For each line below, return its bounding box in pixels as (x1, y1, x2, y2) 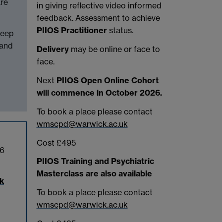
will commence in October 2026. (36, 87, 162, 98)
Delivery (36, 44, 71, 55)
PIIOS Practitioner (36, 25, 107, 36)
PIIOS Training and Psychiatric (36, 156, 154, 166)
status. (107, 25, 133, 36)
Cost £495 (36, 137, 76, 148)
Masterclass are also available (36, 168, 152, 179)
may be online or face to (70, 44, 160, 55)
